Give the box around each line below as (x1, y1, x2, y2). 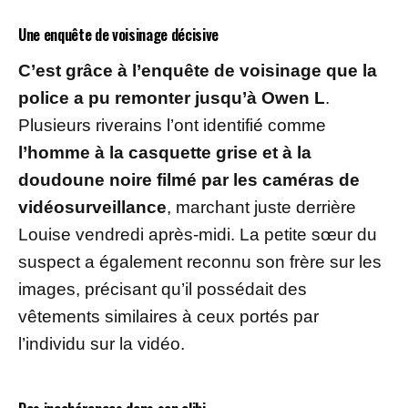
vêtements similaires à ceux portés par (18, 306, 319, 326)
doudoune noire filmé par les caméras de (18, 169, 360, 189)
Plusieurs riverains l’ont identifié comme (18, 115, 326, 135)
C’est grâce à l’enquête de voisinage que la (18, 60, 377, 80)
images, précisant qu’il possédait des (18, 279, 307, 299)
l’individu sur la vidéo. (18, 333, 185, 353)
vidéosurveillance (18, 197, 167, 217)
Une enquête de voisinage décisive (18, 22, 219, 46)
